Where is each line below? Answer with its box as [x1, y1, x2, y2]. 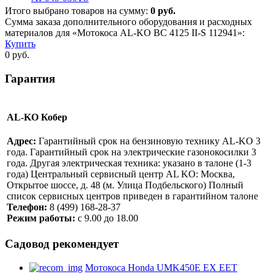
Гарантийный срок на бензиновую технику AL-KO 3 [36, 136, 261, 147]
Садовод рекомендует [5, 237, 119, 251]
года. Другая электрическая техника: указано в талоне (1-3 [7, 158, 251, 169]
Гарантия [5, 72, 55, 85]
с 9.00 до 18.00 [75, 213, 138, 224]
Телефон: [7, 202, 47, 213]
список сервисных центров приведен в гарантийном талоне [7, 191, 258, 202]
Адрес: [7, 136, 36, 147]
